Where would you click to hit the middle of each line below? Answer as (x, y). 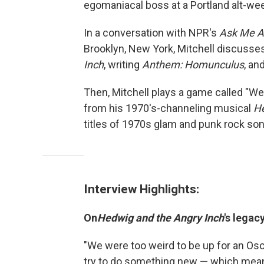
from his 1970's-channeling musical (169, 108)
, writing (123, 65)
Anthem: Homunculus (193, 65)
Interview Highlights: (141, 189)
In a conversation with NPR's (151, 33)
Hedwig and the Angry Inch (161, 218)
